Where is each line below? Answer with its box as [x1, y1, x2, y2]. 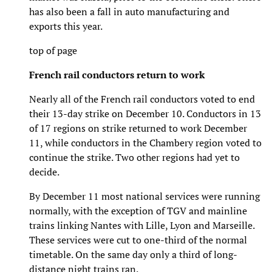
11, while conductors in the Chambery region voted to [29, 135, 262, 149]
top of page [29, 43, 77, 57]
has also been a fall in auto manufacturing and [29, 4, 229, 18]
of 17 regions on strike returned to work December [29, 121, 247, 135]
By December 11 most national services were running [29, 189, 260, 203]
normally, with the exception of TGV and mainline [29, 203, 247, 217]
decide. [29, 165, 59, 178]
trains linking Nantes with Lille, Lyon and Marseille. [29, 218, 254, 232]
